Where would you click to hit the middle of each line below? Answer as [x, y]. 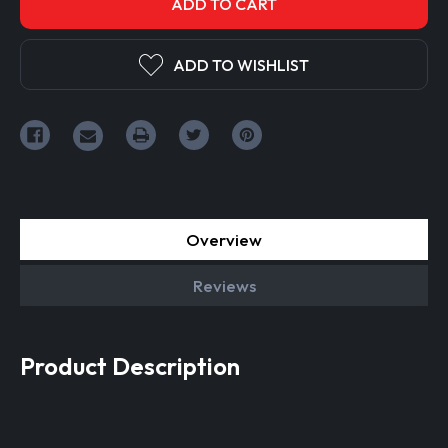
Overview [224, 240]
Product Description [130, 366]
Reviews [224, 286]
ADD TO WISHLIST [241, 64]
